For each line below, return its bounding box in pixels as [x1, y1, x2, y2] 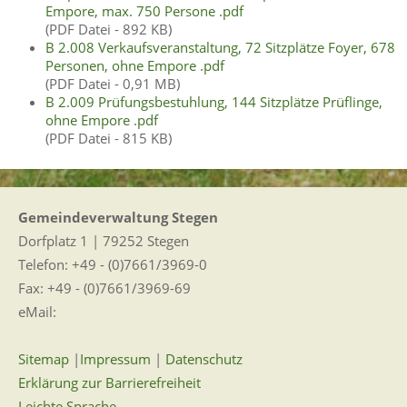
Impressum [80, 350, 151, 369]
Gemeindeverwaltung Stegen [18, 208, 218, 227]
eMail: [18, 303, 56, 322]
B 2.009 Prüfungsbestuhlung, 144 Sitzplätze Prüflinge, [45, 92, 382, 111]
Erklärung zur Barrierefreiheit [18, 373, 201, 392]
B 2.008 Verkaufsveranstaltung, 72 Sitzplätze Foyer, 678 [45, 37, 395, 56]
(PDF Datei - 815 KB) [45, 128, 172, 147]
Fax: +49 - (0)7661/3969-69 [18, 279, 191, 298]
